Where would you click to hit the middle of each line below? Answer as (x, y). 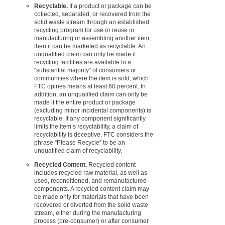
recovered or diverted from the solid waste (91, 205)
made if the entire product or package (85, 102)
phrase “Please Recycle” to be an (80, 142)
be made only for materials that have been (91, 197)
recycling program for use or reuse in (84, 30)
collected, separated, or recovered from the (92, 14)
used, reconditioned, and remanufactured (90, 181)
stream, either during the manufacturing (88, 213)
